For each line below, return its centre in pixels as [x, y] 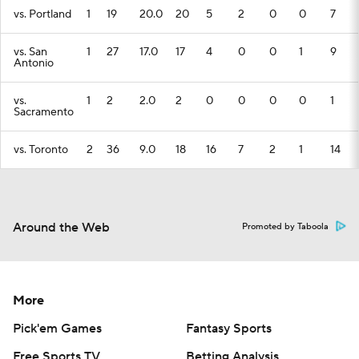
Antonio [34, 63]
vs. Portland [42, 14]
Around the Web [61, 228]
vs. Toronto [41, 150]
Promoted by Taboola [285, 227]
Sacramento [44, 112]
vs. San [30, 52]
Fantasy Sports [229, 329]
